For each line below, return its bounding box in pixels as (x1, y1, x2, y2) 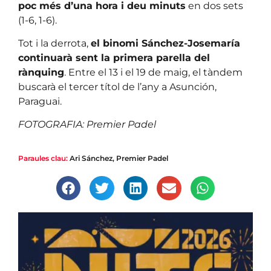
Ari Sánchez (70, 153, 113, 163)
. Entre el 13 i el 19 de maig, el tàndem (64, 66, 243, 78)
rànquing (18, 66, 64, 78)
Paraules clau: (18, 153, 68, 163)
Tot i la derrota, (18, 37, 91, 49)
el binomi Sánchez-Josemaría (91, 37, 240, 49)
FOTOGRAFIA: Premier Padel (18, 119, 156, 131)
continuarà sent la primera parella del (18, 51, 210, 64)
